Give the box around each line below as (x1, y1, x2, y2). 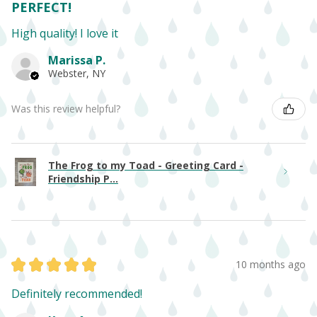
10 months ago (236, 258, 306, 271)
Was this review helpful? (11, 102, 120, 115)
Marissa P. (48, 52, 105, 68)
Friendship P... (48, 171, 118, 185)
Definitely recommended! (11, 285, 142, 301)
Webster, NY (48, 66, 105, 80)
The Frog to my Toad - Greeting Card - (48, 158, 243, 172)
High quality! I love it (11, 25, 118, 41)
